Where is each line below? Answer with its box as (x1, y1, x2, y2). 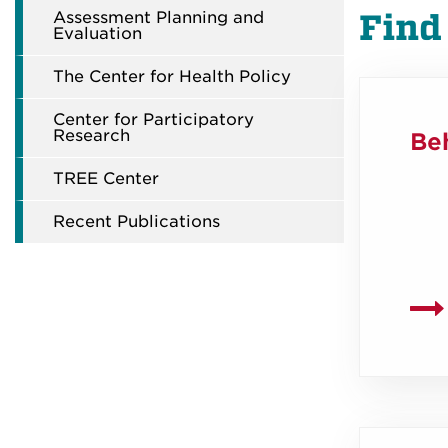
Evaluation (53, 24, 142, 43)
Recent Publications (53, 212, 220, 231)
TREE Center (53, 169, 159, 188)
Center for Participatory (53, 110, 254, 129)
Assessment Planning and (53, 8, 264, 27)
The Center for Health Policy (53, 67, 291, 86)
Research (53, 126, 130, 145)
